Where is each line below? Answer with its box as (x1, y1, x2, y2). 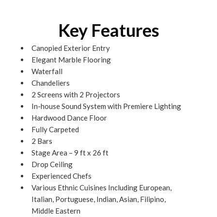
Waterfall (31, 67, 62, 76)
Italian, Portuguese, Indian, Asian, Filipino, (31, 195, 166, 203)
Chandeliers (31, 78, 70, 87)
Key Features (58, 19, 159, 41)
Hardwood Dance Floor (31, 113, 107, 122)
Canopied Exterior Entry (31, 44, 110, 52)
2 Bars (31, 137, 52, 145)
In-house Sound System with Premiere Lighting (31, 102, 181, 110)
